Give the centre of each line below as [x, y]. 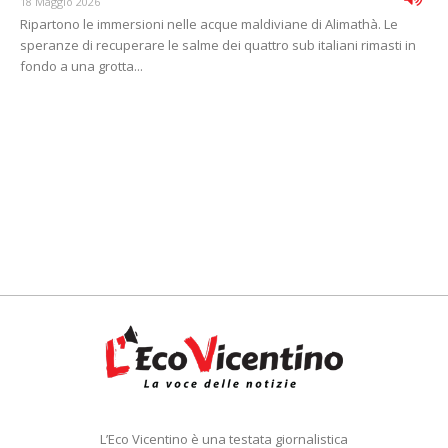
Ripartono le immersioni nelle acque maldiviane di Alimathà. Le [209, 24]
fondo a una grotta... [81, 66]
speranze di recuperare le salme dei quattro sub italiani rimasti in [218, 45]
